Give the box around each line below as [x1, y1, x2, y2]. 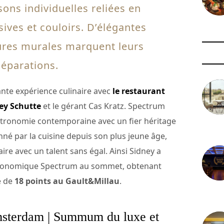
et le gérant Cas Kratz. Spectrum [41, 100, 165, 112]
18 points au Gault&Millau [14, 175, 119, 187]
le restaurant [112, 85, 165, 97]
